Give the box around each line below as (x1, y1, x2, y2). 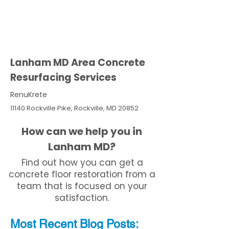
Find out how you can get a (21, 156, 143, 169)
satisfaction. (55, 192, 109, 204)
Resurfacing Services (10, 71, 117, 84)
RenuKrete (10, 89, 47, 100)
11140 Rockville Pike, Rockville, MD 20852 (10, 103, 139, 113)
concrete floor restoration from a (9, 168, 155, 180)
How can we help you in (21, 124, 142, 139)
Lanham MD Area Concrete (10, 56, 145, 70)
